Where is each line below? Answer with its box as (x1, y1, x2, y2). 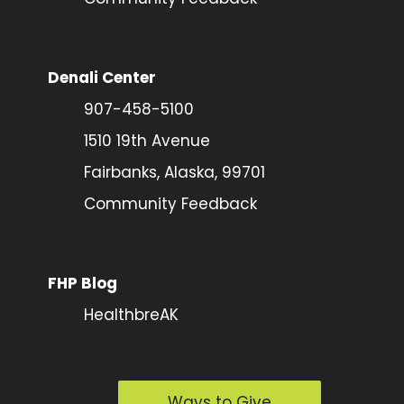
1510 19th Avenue (83, 130, 210, 152)
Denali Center (47, 67, 156, 89)
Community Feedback (83, 193, 257, 216)
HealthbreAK (83, 304, 179, 326)
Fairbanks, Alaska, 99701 (83, 161, 265, 184)
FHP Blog (47, 272, 117, 295)
